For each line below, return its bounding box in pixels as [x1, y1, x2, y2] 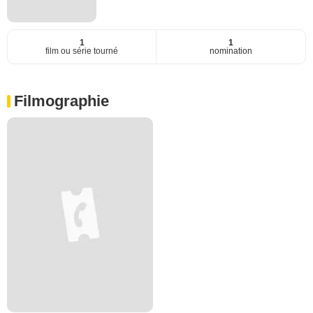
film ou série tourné [45, 46, 118, 57]
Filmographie [14, 92, 109, 110]
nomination [210, 46, 252, 57]
